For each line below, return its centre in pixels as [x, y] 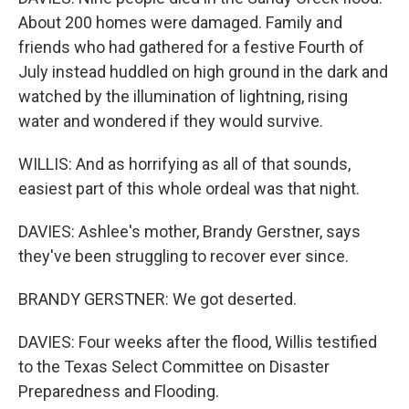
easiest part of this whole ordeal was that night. [189, 189]
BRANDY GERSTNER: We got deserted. [157, 299]
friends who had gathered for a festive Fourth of [191, 47]
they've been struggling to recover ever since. [184, 256]
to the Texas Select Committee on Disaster [174, 367]
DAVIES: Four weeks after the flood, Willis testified [198, 342]
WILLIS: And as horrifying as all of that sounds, [184, 164]
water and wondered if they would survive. [171, 121]
